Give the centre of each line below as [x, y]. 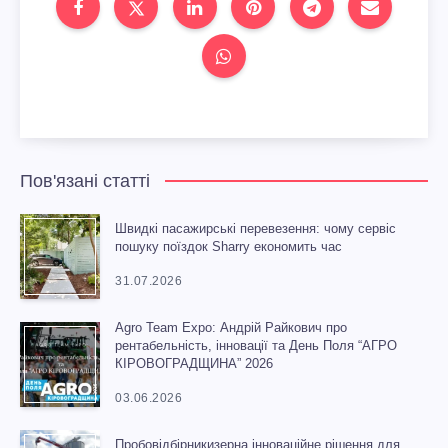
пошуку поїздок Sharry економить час [228, 247]
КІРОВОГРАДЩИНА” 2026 [196, 364]
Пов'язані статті [85, 181]
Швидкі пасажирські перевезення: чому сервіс [255, 229]
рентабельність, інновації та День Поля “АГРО [256, 346]
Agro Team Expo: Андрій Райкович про [231, 328]
